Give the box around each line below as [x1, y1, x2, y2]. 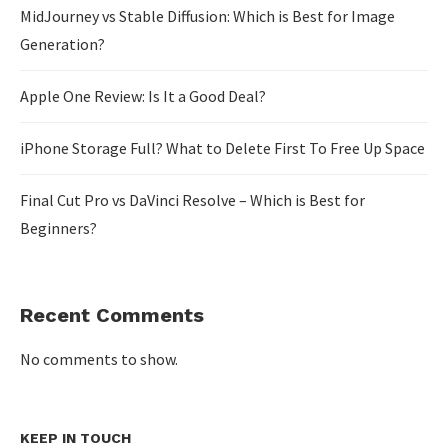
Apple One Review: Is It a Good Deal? [20, 86, 266, 106]
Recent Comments [20, 303, 204, 327]
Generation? [20, 34, 105, 54]
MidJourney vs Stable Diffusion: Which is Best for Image [20, 6, 395, 26]
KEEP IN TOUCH [20, 430, 131, 446]
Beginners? [20, 218, 97, 238]
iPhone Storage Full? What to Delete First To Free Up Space [20, 138, 425, 158]
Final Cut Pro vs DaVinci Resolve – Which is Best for [20, 190, 365, 210]
